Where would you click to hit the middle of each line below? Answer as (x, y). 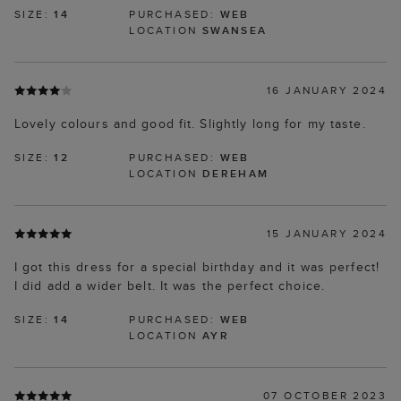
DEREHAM (235, 174)
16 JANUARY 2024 (327, 90)
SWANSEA (235, 30)
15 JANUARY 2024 (327, 234)
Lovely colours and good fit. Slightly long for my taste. (190, 124)
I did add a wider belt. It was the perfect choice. (170, 286)
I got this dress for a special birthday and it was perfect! (197, 267)
